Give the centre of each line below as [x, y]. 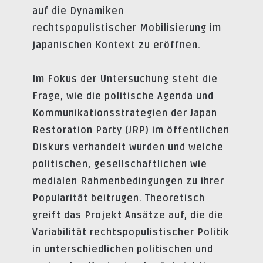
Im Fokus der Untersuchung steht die [125, 79]
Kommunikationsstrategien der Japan [125, 113]
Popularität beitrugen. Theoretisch [119, 198]
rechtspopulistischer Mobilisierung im [127, 28]
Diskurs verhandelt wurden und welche [128, 147]
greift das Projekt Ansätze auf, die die [128, 215]
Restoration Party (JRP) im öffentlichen [131, 130]
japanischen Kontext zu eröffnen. [117, 45]
